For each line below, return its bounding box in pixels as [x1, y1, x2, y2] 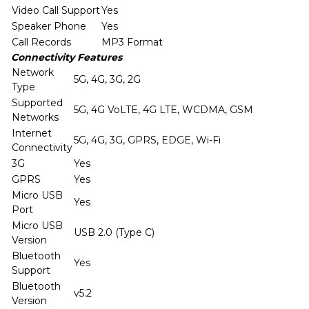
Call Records [12, 36, 71, 48]
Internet [12, 127, 52, 139]
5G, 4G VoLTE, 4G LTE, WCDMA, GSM [74, 103, 253, 116]
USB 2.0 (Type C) [74, 226, 154, 239]
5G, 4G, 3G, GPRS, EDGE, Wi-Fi [74, 134, 221, 146]
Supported [12, 97, 63, 109]
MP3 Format [101, 36, 163, 48]
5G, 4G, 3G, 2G [74, 73, 141, 86]
